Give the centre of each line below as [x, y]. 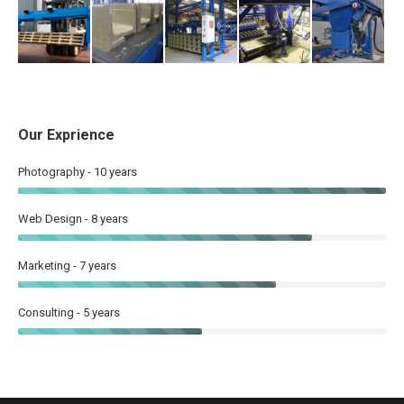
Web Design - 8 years [73, 219]
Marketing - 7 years [67, 266]
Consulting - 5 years [69, 313]
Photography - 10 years [78, 172]
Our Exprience [66, 135]
